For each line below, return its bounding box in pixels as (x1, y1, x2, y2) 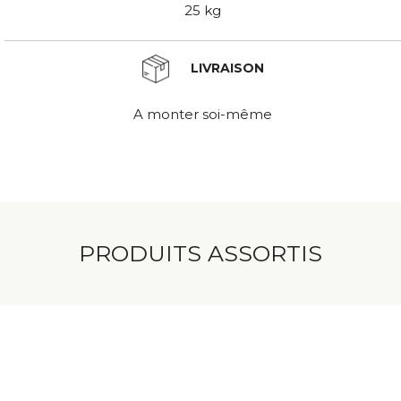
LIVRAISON (186, 59, 264, 76)
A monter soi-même (133, 105, 272, 123)
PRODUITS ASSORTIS (79, 239, 322, 267)
